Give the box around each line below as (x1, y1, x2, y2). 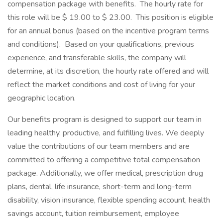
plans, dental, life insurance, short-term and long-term (7, 181, 192, 192)
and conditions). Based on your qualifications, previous (7, 39, 194, 50)
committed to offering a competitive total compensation (7, 154, 200, 165)
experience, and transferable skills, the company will (7, 52, 186, 63)
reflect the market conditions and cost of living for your (7, 79, 195, 90)
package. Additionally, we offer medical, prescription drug (7, 168, 203, 179)
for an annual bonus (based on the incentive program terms (7, 25, 209, 36)
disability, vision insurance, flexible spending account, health (7, 195, 210, 206)
